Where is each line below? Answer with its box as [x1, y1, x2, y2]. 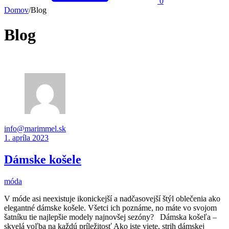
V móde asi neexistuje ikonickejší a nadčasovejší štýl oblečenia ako [4, 194, 220, 203]
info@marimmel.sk [4, 124, 66, 133]
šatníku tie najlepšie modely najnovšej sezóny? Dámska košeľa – [4, 212, 217, 221]
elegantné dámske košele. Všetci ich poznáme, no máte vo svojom [4, 203, 217, 212]
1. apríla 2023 [4, 133, 49, 142]
